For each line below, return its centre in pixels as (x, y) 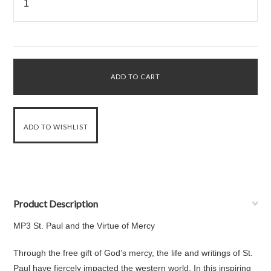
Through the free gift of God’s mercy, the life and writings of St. (133, 253)
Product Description (56, 204)
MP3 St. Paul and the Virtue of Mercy (84, 226)
